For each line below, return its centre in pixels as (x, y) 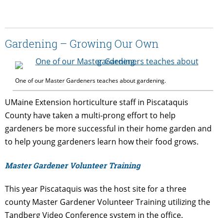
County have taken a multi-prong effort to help (90, 115)
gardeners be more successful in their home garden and (108, 128)
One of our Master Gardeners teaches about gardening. (91, 80)
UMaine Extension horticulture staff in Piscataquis (97, 102)
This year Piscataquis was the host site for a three (96, 189)
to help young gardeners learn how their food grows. (102, 141)
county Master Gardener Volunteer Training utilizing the (108, 202)
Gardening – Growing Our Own (82, 43)
